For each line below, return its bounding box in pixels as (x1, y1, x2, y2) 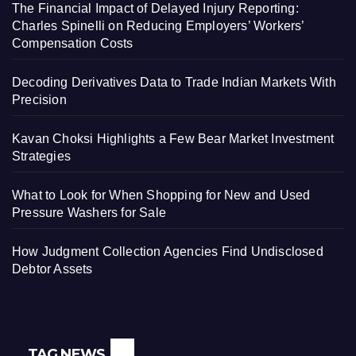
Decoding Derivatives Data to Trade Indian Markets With (12, 75, 336, 89)
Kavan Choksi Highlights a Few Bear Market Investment (12, 131, 335, 145)
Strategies (12, 149, 71, 163)
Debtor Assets (12, 261, 93, 276)
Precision (12, 92, 67, 106)
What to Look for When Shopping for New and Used (12, 188, 311, 202)
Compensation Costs (12, 36, 133, 50)
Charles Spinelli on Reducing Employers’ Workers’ (12, 18, 304, 33)
